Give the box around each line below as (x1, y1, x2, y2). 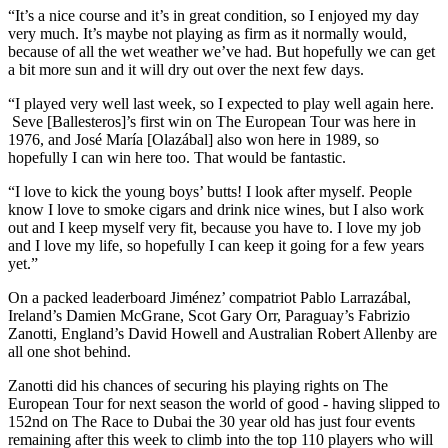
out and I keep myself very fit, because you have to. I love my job (8, 218, 421, 236)
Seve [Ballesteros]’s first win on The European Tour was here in (8, 112, 416, 130)
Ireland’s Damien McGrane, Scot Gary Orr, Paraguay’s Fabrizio (8, 306, 410, 324)
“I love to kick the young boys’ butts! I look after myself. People (8, 182, 412, 200)
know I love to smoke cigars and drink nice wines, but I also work (8, 200, 424, 218)
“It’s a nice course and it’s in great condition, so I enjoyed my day (8, 6, 419, 24)
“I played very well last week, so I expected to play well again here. (8, 94, 434, 112)
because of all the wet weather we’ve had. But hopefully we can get (8, 42, 435, 60)
